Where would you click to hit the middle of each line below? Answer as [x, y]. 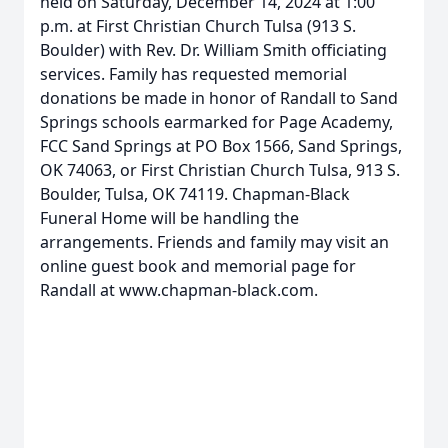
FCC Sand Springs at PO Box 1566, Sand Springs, [221, 146]
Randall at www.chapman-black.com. [179, 290]
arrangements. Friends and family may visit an [214, 242]
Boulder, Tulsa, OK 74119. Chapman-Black [195, 194]
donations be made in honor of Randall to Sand [219, 98]
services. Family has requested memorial [193, 74]
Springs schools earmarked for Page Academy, [216, 122]
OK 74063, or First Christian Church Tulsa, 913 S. [220, 170]
